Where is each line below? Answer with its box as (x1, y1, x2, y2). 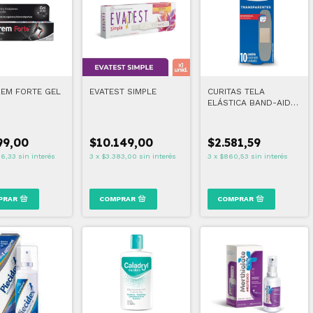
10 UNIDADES (208, 109, 261, 119)
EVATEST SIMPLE (89, 87, 156, 96)
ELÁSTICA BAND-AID (208, 98, 291, 108)
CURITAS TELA (208, 87, 265, 96)
